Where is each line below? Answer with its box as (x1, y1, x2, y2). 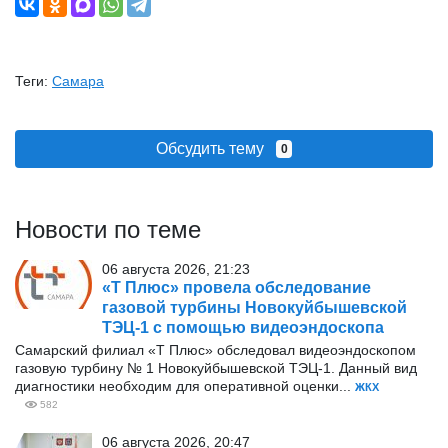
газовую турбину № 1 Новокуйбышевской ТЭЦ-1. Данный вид (15, 360, 417, 376)
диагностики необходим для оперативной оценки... (15, 378, 355, 394)
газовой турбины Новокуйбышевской (102, 299, 407, 316)
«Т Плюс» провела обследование (102, 279, 371, 296)
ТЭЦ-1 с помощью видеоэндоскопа (102, 319, 384, 336)
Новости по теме (15, 216, 201, 243)
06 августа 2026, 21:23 (102, 261, 250, 277)
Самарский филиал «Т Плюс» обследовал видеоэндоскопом (15, 342, 416, 358)
